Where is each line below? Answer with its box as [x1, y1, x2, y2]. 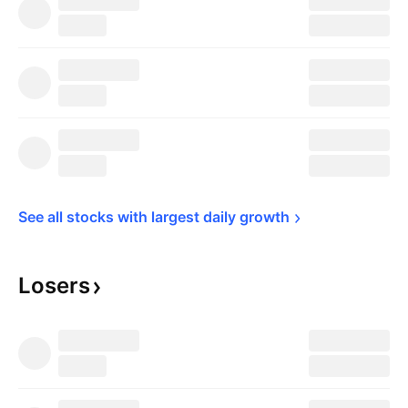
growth [240, 208, 290, 226]
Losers [18, 272, 90, 299]
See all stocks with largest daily [18, 208, 240, 226]
